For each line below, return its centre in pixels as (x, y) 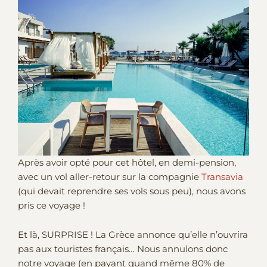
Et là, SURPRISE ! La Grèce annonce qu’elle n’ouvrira (133, 235)
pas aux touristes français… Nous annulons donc (123, 249)
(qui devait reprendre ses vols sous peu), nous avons (132, 191)
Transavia (222, 177)
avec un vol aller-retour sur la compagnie (110, 177)
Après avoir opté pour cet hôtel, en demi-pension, (127, 162)
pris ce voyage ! (52, 205)
